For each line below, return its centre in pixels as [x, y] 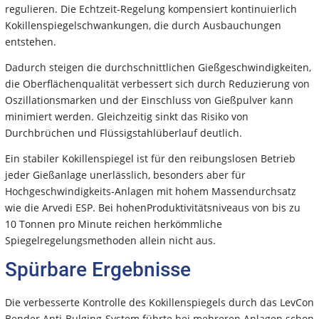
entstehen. [31, 42]
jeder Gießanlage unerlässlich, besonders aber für [125, 175]
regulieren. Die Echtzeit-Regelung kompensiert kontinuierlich [151, 9]
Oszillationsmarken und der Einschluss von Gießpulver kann [149, 100]
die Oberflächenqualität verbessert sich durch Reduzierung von [157, 84]
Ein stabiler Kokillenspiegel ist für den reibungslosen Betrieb [150, 159]
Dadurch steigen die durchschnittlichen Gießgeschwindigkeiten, [158, 68]
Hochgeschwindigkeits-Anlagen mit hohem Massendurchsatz [151, 192]
